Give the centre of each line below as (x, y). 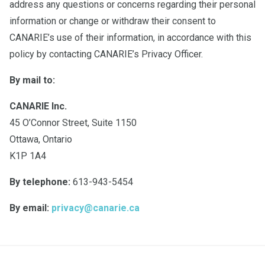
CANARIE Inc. (38, 106)
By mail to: (32, 80)
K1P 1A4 (28, 156)
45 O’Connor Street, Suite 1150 (73, 123)
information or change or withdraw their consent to (113, 21)
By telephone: (41, 182)
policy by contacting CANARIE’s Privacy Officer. (106, 54)
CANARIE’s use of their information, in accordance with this (130, 38)
